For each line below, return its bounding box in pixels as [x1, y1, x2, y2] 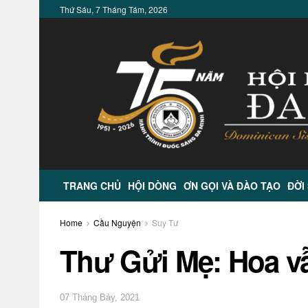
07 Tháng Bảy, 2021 [60, 292, 140, 303]
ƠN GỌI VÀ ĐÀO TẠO [184, 179, 280, 192]
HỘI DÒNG [128, 179, 177, 192]
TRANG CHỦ [63, 179, 121, 192]
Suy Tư [152, 217, 178, 228]
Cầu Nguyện [93, 217, 141, 228]
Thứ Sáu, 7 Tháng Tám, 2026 [60, 3, 168, 15]
